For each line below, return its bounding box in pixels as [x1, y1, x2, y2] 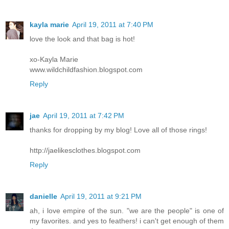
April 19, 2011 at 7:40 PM [72, 20, 153, 29]
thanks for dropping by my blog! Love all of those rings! [30, 126, 207, 134]
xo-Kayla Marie [30, 55, 78, 64]
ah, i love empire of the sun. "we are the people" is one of [30, 207, 224, 215]
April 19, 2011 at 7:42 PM [43, 111, 124, 120]
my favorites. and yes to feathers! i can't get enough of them [30, 217, 224, 225]
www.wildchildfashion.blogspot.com [30, 65, 143, 74]
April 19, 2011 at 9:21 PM [60, 192, 142, 201]
